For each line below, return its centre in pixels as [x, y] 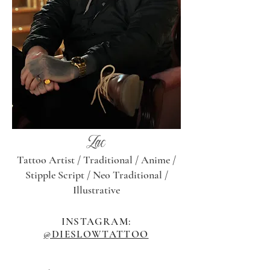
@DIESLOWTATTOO [96, 234]
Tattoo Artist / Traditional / [79, 160]
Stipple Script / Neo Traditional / [96, 175]
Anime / [159, 160]
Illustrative [96, 190]
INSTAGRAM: [96, 221]
